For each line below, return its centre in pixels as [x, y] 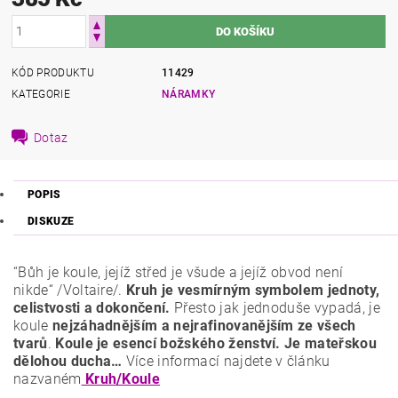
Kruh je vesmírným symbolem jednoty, [253, 290]
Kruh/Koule [121, 379]
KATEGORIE [41, 94]
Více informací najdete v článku [228, 361]
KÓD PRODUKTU [53, 72]
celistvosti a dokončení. [92, 308]
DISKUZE [51, 221]
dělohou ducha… [70, 361]
